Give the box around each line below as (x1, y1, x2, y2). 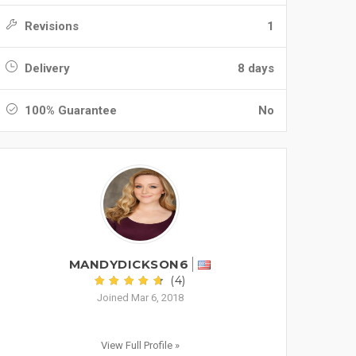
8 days (238, 61, 274, 75)
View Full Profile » (100, 339, 180, 351)
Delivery (21, 61, 70, 75)
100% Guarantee (21, 103, 117, 118)
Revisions (21, 19, 79, 33)
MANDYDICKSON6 (68, 257, 188, 272)
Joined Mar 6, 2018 (96, 292, 184, 304)
